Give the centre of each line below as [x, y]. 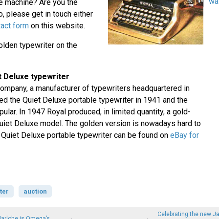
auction [35, 192]
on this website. [57, 26]
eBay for [184, 135]
